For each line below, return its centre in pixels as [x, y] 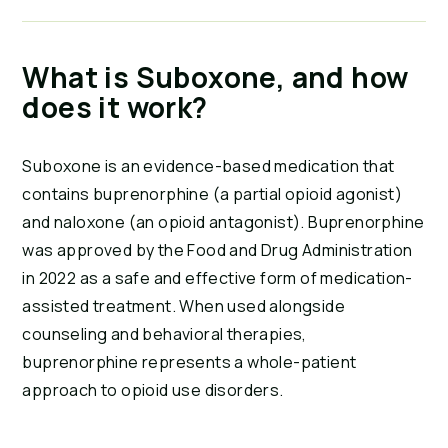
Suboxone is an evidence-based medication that [208, 166]
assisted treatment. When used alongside [183, 306]
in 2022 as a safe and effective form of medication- [217, 278]
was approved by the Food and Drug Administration [217, 250]
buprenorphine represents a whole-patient [189, 362]
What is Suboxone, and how [215, 77]
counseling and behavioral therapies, [164, 334]
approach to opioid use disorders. [153, 390]
